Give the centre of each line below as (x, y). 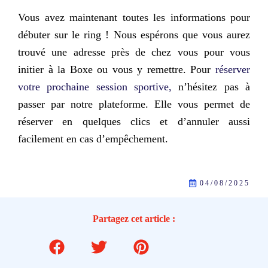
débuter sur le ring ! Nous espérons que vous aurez (134, 35)
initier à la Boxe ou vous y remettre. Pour (117, 70)
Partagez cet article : (134, 218)
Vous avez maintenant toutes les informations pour (134, 18)
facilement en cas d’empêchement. (93, 139)
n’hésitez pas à (211, 87)
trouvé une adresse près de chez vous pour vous (134, 52)
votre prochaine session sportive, (95, 87)
